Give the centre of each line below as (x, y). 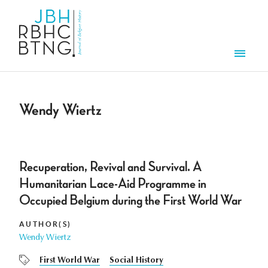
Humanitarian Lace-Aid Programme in (113, 184)
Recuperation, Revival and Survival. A (110, 167)
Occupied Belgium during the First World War (130, 201)
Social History (136, 261)
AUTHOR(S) (45, 224)
